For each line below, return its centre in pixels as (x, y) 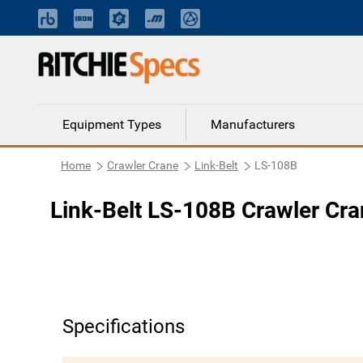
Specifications (124, 327)
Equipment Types (112, 124)
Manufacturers (253, 124)
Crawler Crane (143, 165)
